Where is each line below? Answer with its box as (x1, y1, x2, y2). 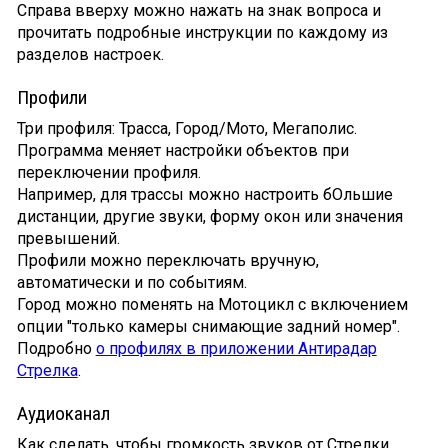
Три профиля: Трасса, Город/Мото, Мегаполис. (16, 119, 357, 139)
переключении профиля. (16, 163, 201, 183)
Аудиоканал (16, 402, 110, 426)
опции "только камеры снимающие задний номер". (16, 317, 400, 337)
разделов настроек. (16, 45, 164, 65)
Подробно (16, 339, 96, 359)
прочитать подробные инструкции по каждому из (16, 23, 388, 43)
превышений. (16, 229, 120, 249)
